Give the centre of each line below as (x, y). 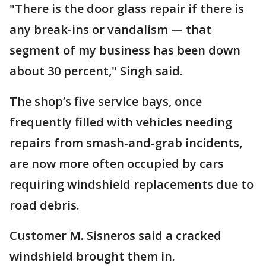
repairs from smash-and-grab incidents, (126, 143)
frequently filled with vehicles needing (121, 122)
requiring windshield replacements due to (132, 184)
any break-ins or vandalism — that (110, 29)
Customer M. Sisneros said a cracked (115, 235)
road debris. (45, 205)
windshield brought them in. (94, 256)
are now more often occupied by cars (117, 164)
